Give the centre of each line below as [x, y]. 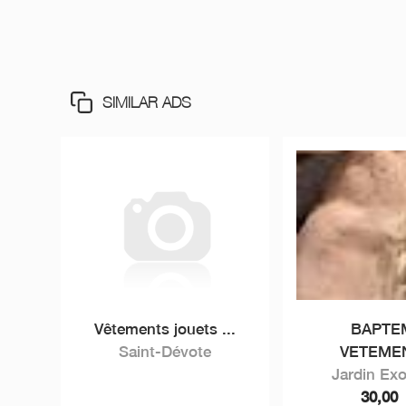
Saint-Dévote [165, 352]
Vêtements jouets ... [165, 329]
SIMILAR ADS [147, 102]
